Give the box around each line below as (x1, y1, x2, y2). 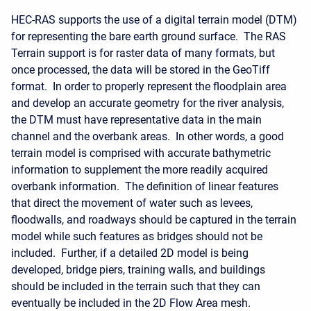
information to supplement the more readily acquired (11, 163, 268, 176)
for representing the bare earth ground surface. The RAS (11, 30, 286, 43)
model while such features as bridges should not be (11, 230, 262, 243)
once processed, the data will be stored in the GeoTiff (11, 63, 270, 76)
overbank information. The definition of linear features (11, 180, 278, 193)
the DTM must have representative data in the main (11, 113, 262, 126)
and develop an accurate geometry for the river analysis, (11, 96, 284, 110)
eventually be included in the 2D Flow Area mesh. (11, 296, 251, 310)
